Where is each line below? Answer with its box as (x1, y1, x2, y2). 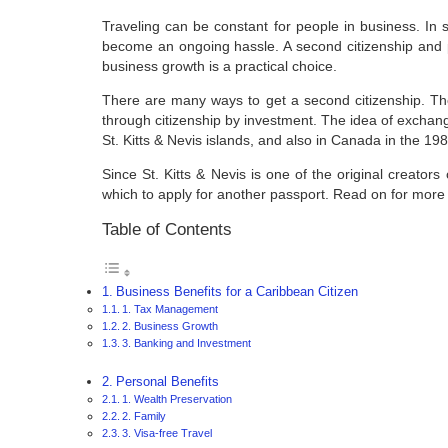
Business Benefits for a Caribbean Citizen (115, 284, 358, 299)
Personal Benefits (115, 374, 219, 389)
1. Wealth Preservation (122, 392, 233, 405)
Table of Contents (102, 219, 232, 239)
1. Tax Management (122, 302, 219, 315)
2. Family (122, 409, 167, 422)
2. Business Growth (122, 319, 219, 332)
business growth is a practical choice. (102, 57, 337, 74)
